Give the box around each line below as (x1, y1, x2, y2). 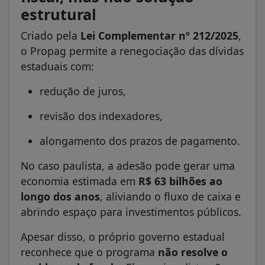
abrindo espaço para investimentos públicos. (21, 205, 241, 219)
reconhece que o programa (21, 245, 158, 260)
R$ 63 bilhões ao (138, 174, 222, 189)
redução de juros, (40, 84, 126, 99)
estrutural (21, 4, 96, 25)
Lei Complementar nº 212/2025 (80, 28, 238, 43)
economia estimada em (21, 174, 138, 189)
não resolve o (158, 245, 228, 260)
